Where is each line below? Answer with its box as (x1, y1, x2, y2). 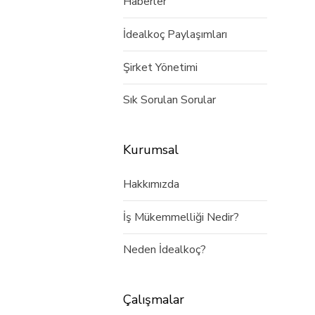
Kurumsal (123, 141, 179, 159)
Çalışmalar (123, 291, 184, 309)
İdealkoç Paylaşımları (123, 26, 227, 42)
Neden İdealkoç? (123, 242, 206, 258)
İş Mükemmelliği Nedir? (123, 209, 239, 225)
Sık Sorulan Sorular (123, 92, 216, 108)
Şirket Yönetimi (123, 59, 198, 75)
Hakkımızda (123, 176, 179, 192)
